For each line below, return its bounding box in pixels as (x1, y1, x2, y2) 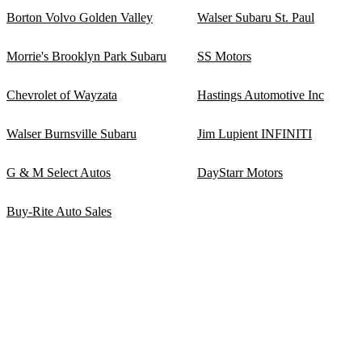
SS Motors (197, 48, 251, 63)
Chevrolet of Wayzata (6, 87, 117, 102)
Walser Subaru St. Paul (197, 10, 314, 24)
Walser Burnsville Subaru (6, 126, 137, 141)
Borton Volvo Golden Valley (6, 10, 153, 24)
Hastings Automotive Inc (197, 87, 324, 102)
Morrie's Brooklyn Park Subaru (6, 48, 166, 63)
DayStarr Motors (197, 165, 283, 179)
